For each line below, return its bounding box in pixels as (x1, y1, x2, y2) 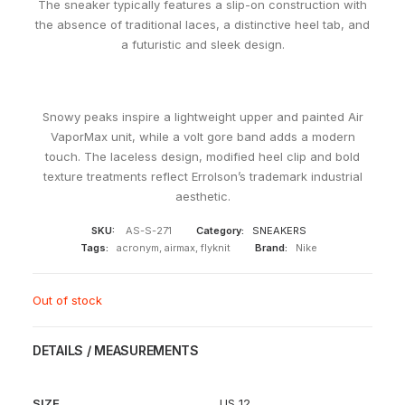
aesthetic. (174, 189, 231, 203)
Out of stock (33, 293, 102, 307)
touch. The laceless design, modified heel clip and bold (45, 149, 360, 164)
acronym (116, 241, 159, 254)
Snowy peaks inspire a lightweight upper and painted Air (42, 109, 363, 124)
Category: (195, 224, 244, 237)
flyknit (200, 241, 231, 254)
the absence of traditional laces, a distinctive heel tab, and (35, 17, 370, 32)
